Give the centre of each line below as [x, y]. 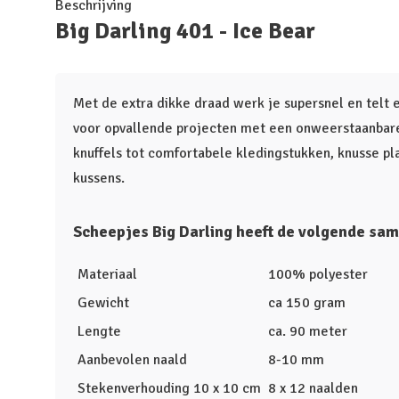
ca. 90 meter [308, 331]
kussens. [99, 178]
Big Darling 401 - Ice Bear [185, 31]
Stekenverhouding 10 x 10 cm [169, 388]
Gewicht [103, 303]
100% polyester [318, 274]
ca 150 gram [307, 303]
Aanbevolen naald [132, 360]
